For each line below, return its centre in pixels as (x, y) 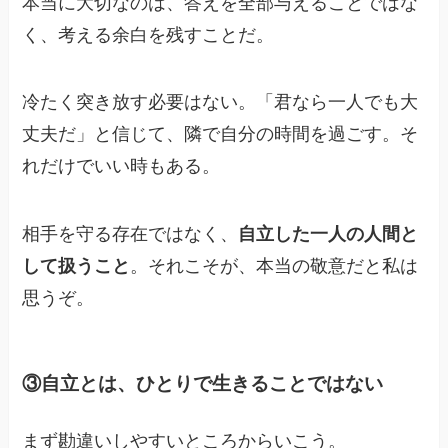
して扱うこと (76, 266)
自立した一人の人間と (328, 234)
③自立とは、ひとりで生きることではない (203, 383)
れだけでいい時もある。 (121, 166)
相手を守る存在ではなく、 (130, 234)
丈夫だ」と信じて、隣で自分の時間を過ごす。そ (220, 134)
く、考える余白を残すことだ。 (148, 34)
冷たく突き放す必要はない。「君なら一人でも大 (220, 102)
